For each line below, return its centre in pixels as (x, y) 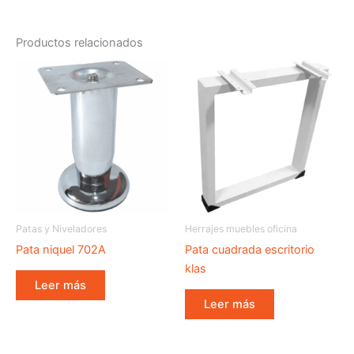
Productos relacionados (79, 42)
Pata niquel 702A (61, 249)
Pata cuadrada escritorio (250, 249)
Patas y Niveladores (61, 228)
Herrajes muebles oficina (241, 228)
